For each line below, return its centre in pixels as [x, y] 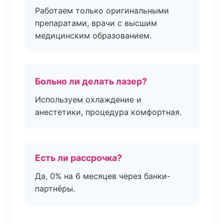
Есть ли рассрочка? [78, 158]
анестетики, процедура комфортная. [108, 112]
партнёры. [55, 188]
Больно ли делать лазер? [91, 81]
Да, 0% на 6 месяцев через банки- [103, 176]
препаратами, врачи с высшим [96, 23]
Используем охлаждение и [88, 99]
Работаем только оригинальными [102, 10]
